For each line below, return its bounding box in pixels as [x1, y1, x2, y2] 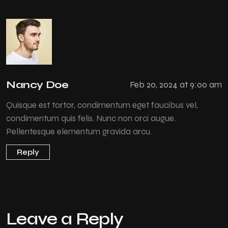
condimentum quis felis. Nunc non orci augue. [6, 112, 176, 124]
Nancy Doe [6, 78, 69, 91]
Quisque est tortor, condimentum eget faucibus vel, [6, 99, 198, 110]
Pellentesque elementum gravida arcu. [6, 126, 152, 137]
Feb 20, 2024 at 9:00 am [130, 79, 222, 91]
